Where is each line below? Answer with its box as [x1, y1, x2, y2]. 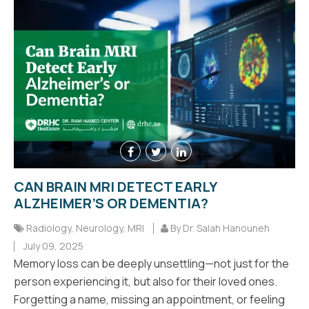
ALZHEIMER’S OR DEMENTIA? [14, 194, 208, 213]
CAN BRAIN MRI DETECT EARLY [14, 177, 217, 197]
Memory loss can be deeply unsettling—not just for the [14, 256, 289, 272]
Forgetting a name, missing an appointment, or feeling [14, 292, 285, 308]
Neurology [76, 221, 123, 235]
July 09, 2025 [21, 239, 83, 253]
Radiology [26, 221, 71, 235]
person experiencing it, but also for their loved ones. [14, 274, 277, 290]
